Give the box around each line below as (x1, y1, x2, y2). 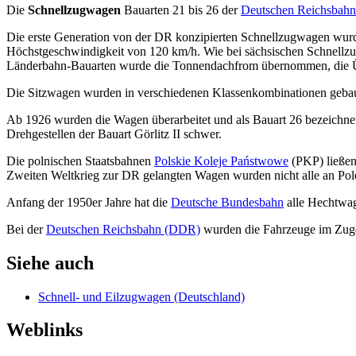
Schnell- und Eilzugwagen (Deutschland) (38, 289, 245, 304)
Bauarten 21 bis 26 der (121, 2, 241, 17)
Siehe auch (6, 252, 94, 273)
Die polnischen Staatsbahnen (6, 153, 154, 168)
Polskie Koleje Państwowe (154, 153, 288, 168)
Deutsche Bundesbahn (171, 195, 284, 209)
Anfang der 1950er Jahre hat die (6, 195, 171, 209)
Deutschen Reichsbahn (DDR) (46, 222, 200, 236)
